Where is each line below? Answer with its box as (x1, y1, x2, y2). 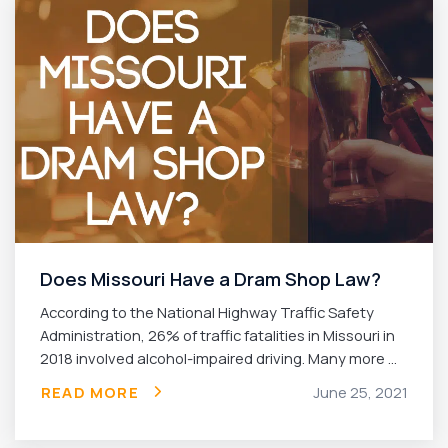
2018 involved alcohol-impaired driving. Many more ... (40, 347, 397, 368)
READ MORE (41, 381, 139, 402)
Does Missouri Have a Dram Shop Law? (40, 265, 381, 292)
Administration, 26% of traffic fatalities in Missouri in (40, 324, 395, 345)
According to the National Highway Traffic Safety (40, 301, 374, 322)
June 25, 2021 (313, 381, 408, 402)
